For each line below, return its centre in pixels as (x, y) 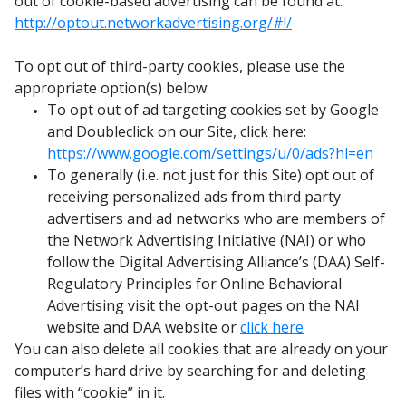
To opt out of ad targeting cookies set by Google (213, 110)
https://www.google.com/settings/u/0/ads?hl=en (210, 153)
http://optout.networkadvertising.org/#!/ (153, 23)
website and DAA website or (144, 327)
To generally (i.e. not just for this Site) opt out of (211, 175)
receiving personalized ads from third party (194, 197)
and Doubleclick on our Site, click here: (177, 131)
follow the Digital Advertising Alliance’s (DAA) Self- (216, 262)
